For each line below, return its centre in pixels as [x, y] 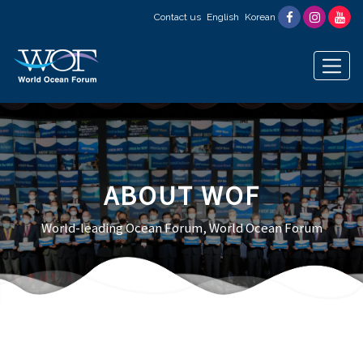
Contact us [177, 17]
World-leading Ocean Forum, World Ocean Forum [181, 227]
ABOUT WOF [181, 194]
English [223, 17]
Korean [260, 17]
